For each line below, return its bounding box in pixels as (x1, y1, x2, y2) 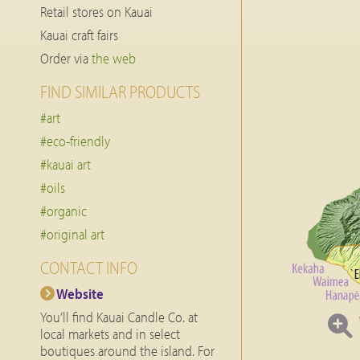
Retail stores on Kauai (40, 2, 153, 21)
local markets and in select (40, 325, 180, 343)
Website (55, 284, 104, 303)
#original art (40, 225, 104, 243)
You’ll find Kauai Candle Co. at (40, 308, 198, 326)
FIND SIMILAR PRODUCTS (40, 80, 200, 103)
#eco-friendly (40, 132, 110, 150)
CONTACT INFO (40, 256, 137, 279)
